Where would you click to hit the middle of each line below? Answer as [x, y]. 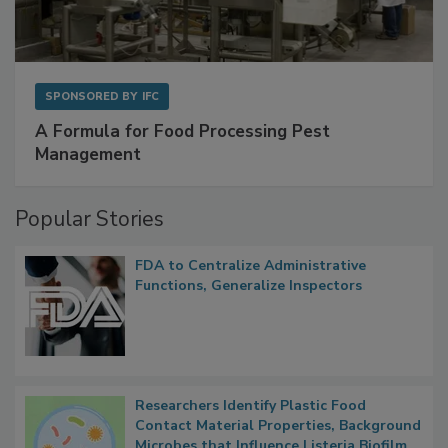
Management [88, 197]
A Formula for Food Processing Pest [182, 174]
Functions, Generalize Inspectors [248, 328]
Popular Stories [89, 261]
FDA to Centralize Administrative [250, 308]
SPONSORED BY [91, 139]
